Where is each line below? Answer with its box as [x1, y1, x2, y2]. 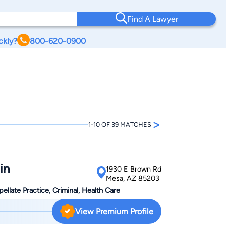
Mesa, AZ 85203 [106, 174, 159, 183]
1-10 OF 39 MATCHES [88, 120, 151, 128]
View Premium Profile [75, 206, 153, 216]
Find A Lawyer [127, 14, 178, 24]
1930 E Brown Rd [106, 164, 161, 174]
